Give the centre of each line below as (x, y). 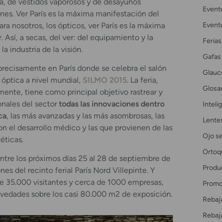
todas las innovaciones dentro (112, 104)
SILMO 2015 (105, 80)
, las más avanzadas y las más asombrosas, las (85, 116)
